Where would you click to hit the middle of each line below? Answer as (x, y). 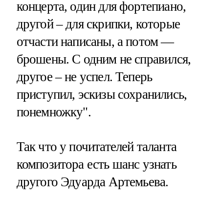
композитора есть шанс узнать (96, 164)
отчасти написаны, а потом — (95, 42)
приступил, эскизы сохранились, (102, 95)
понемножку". (54, 112)
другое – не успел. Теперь (84, 77)
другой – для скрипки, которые (98, 24)
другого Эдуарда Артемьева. (92, 182)
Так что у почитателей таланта (96, 147)
